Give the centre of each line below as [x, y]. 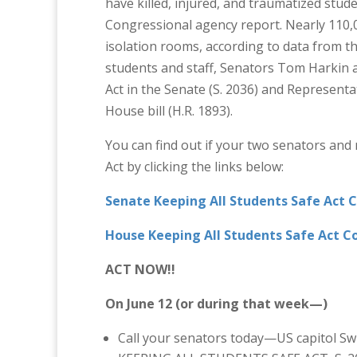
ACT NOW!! [140, 269]
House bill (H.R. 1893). [169, 111]
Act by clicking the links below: [194, 167]
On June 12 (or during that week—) [216, 304]
